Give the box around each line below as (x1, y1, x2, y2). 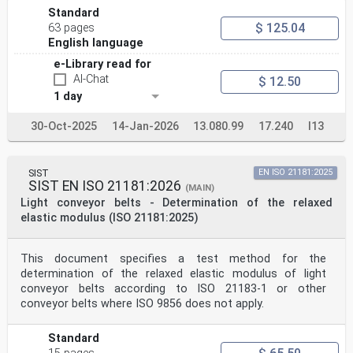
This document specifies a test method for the (20, 252, 326, 266)
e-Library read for (54, 58, 151, 72)
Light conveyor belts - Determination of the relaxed (20, 196, 333, 210)
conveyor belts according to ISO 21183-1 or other (20, 282, 326, 296)
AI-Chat (73, 72, 109, 87)
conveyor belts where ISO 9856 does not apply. (20, 297, 264, 311)
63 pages (48, 21, 95, 35)
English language (48, 36, 144, 50)
